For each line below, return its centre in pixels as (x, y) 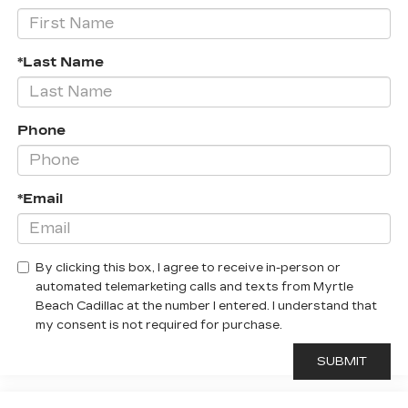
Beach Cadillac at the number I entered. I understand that (206, 305)
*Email (40, 198)
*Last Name (60, 61)
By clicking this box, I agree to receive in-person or (188, 267)
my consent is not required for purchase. (158, 324)
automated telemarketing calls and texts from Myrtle (194, 286)
